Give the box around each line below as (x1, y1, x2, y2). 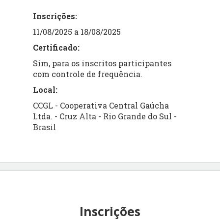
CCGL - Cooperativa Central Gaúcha (33, 100, 169, 110)
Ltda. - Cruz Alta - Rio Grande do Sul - (33, 110, 177, 121)
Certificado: (33, 42, 80, 53)
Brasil (33, 121, 56, 132)
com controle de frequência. (33, 68, 143, 79)
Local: (33, 84, 58, 95)
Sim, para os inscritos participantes (33, 57, 172, 68)
